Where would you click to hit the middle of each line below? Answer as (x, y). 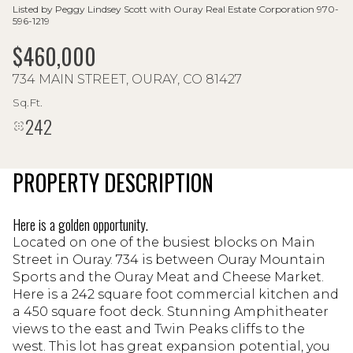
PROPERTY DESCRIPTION (113, 182)
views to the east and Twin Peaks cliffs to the (159, 329)
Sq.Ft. (28, 102)
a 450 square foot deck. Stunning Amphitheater (171, 312)
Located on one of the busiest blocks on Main (164, 242)
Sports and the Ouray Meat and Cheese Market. (168, 277)
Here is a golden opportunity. (80, 225)
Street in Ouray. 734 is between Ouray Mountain (169, 260)
